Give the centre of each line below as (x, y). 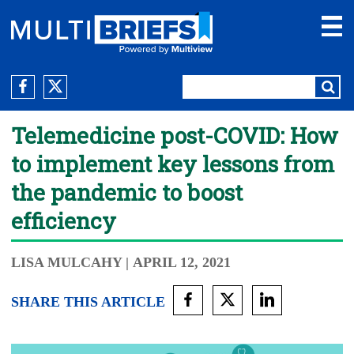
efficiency (64, 221)
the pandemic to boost (127, 192)
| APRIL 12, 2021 (178, 262)
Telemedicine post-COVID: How (175, 136)
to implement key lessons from (173, 164)
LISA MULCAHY (67, 262)
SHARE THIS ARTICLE (88, 302)
